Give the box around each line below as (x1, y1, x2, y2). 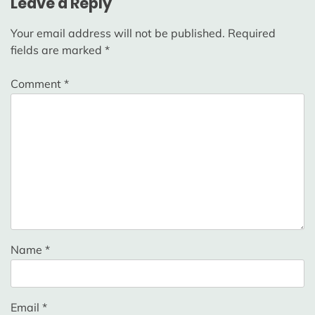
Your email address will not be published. (11, 26, 225, 41)
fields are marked (11, 43, 105, 58)
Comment (11, 77, 64, 91)
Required (228, 26, 276, 41)
